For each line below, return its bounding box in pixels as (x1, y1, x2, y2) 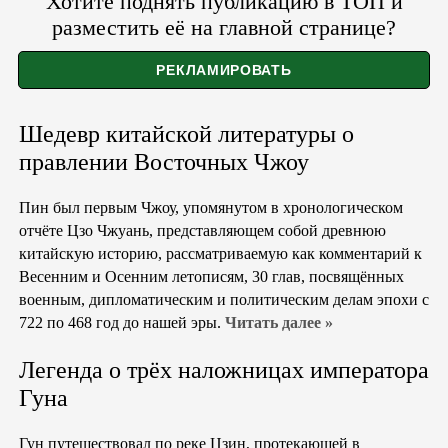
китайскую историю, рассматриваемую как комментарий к (19, 244, 422, 262)
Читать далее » (225, 313, 333, 331)
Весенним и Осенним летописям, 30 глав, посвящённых (19, 267, 404, 285)
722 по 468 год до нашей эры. (19, 313, 225, 331)
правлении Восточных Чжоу (19, 148, 309, 175)
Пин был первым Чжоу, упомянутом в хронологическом (19, 198, 403, 216)
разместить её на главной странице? (52, 14, 396, 40)
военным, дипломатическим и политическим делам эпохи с (19, 290, 429, 308)
